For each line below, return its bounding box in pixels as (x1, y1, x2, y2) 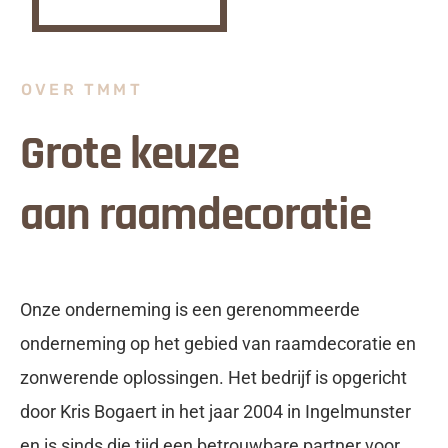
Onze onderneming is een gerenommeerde (20, 299, 360, 321)
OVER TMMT (21, 80, 143, 100)
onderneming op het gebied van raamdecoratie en (20, 333, 416, 355)
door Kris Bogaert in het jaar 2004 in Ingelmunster (20, 401, 411, 423)
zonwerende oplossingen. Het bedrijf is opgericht (20, 367, 407, 389)
